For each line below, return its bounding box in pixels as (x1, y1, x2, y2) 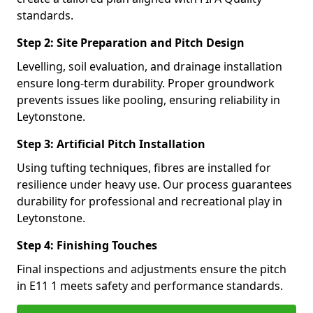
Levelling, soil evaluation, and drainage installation (17, 59, 282, 74)
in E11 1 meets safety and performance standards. (17, 278, 283, 293)
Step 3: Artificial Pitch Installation (17, 136, 205, 152)
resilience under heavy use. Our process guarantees (17, 177, 292, 192)
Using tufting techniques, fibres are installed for (17, 160, 271, 175)
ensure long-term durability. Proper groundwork (17, 75, 275, 91)
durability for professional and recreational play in (17, 194, 282, 209)
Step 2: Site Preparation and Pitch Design (17, 35, 245, 50)
